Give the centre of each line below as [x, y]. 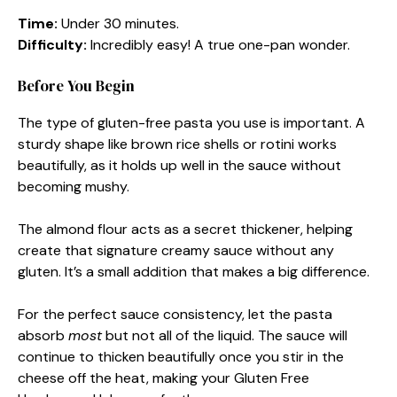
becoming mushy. [74, 187]
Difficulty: [52, 45]
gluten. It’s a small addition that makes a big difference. [194, 272]
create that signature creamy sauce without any [176, 250]
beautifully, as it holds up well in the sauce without [179, 165]
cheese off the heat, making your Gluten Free [163, 378]
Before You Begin [76, 86]
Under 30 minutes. [118, 23]
